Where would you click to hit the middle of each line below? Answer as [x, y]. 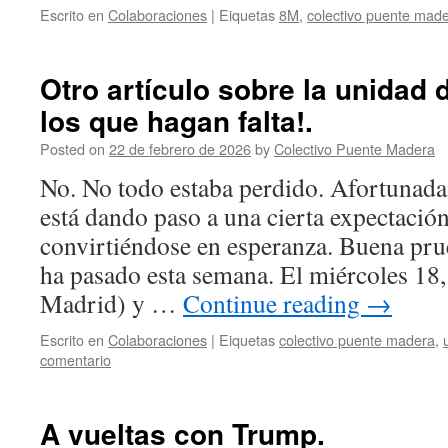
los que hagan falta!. [176, 120]
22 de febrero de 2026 [180, 148]
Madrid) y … [111, 303]
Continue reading [274, 303]
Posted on [72, 148]
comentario [75, 359]
